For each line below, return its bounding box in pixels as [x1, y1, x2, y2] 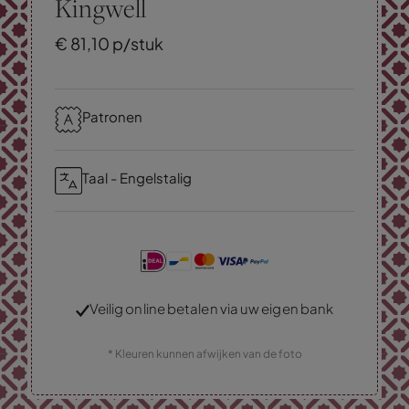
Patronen [82, 108, 142, 126]
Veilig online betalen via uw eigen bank [89, 299, 334, 318]
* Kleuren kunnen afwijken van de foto [107, 347, 302, 362]
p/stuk [110, 33, 163, 55]
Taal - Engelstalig [82, 169, 192, 187]
